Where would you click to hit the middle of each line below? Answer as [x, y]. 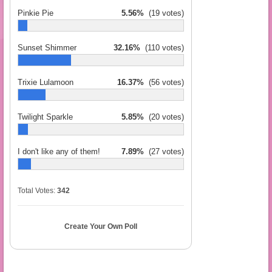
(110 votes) [162, 48]
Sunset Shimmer [47, 48]
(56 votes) [164, 83]
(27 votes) [164, 152]
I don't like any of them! [59, 152]
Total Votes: [37, 191]
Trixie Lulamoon [46, 83]
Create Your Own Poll [101, 227]
